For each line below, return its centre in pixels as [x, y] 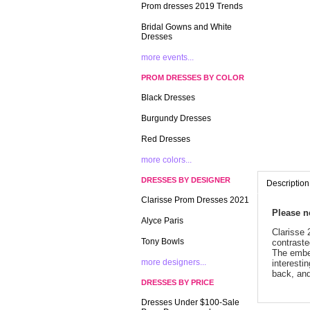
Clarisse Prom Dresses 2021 [195, 200]
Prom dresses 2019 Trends [192, 6]
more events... [167, 57]
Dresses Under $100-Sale [190, 302]
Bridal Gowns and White [186, 27]
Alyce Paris [162, 221]
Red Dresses [166, 139]
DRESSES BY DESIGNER [186, 180]
